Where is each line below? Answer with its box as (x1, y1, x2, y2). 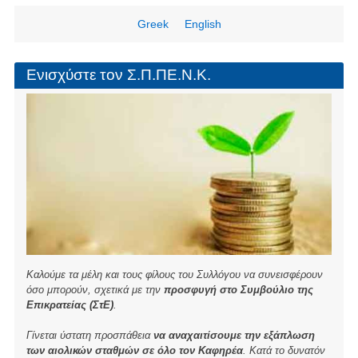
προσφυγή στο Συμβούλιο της (163, 283, 313, 296)
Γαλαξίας (140, 9, 185, 22)
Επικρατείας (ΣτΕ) (26, 298, 113, 311)
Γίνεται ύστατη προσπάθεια (26, 328, 153, 341)
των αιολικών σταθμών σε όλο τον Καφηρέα (26, 344, 243, 356)
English (184, 17, 221, 30)
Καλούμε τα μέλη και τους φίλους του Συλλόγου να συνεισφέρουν (26, 268, 323, 280)
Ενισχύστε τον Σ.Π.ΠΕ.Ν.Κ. (26, 66, 211, 84)
